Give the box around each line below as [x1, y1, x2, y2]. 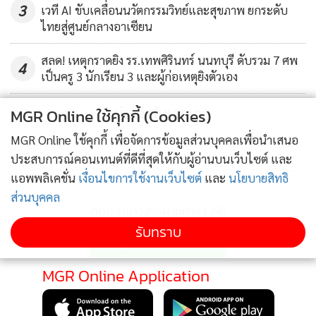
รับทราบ [135, 221, 181, 243]
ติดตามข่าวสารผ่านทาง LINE [90, 202, 226, 221]
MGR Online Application [42, 264, 209, 288]
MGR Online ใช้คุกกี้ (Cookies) [11, 104, 211, 128]
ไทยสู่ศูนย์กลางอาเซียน [41, 18, 152, 35]
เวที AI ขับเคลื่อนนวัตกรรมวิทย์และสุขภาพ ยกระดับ [41, 2, 288, 18]
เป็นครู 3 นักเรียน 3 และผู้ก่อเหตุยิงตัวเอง [41, 68, 238, 85]
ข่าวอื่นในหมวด [114, 102, 202, 125]
